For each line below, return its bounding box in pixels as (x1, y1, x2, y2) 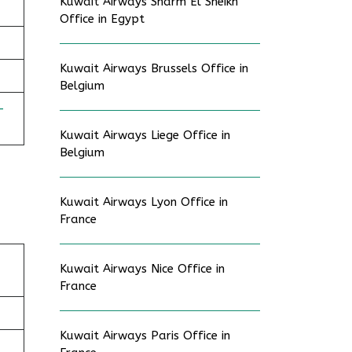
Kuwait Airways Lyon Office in (60, 195, 228, 209)
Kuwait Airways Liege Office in (60, 128, 230, 142)
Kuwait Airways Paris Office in (60, 328, 230, 343)
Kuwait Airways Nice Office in (60, 262, 225, 276)
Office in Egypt (60, 12, 145, 26)
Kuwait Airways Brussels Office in (60, 61, 248, 75)
